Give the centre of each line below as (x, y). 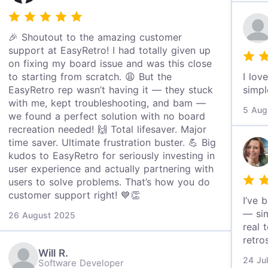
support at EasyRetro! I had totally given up (110, 50)
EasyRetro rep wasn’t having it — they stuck (111, 90)
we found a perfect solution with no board (107, 116)
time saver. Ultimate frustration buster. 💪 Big (112, 142)
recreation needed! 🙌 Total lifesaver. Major (108, 129)
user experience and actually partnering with (111, 169)
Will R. (54, 253)
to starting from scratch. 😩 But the (90, 77)
